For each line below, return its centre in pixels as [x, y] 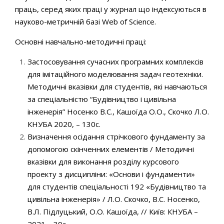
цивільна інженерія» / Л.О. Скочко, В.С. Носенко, [114, 199]
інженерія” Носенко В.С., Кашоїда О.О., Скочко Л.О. [118, 111]
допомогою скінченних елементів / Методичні [111, 149]
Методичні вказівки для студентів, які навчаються [117, 86]
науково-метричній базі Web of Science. [85, 21]
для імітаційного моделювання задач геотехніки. [115, 74]
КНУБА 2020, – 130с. [64, 124]
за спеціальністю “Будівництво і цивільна [102, 99]
